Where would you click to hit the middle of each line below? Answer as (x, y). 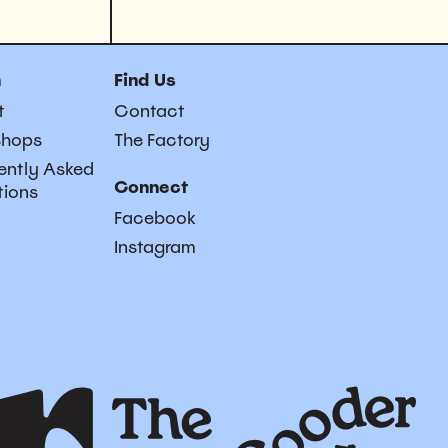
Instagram (155, 246)
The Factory (162, 139)
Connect (151, 186)
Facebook (155, 217)
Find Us (145, 79)
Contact (149, 110)
